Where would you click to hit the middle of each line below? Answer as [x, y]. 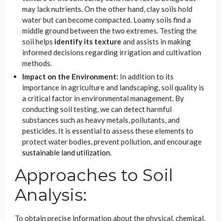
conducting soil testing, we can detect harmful [97, 109]
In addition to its [146, 76]
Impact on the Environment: [70, 76]
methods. [37, 63]
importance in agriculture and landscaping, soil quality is [113, 87]
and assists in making [156, 41]
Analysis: [51, 195]
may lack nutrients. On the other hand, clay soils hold [107, 9]
